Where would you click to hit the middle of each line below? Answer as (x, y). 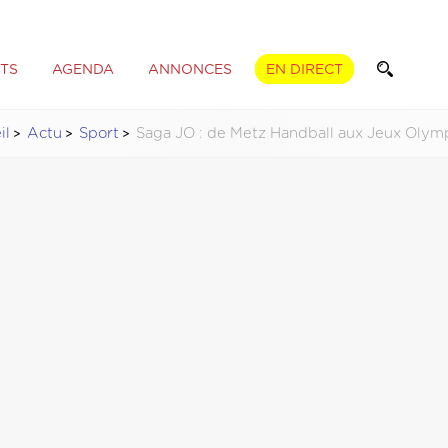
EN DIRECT (304, 69)
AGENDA (82, 69)
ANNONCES (189, 69)
